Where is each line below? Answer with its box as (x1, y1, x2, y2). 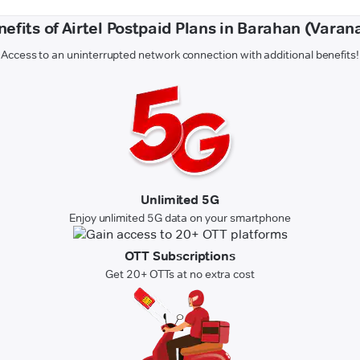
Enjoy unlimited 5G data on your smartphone (68, 211, 292, 226)
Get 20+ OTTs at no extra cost (105, 267, 255, 282)
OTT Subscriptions (125, 248, 235, 264)
